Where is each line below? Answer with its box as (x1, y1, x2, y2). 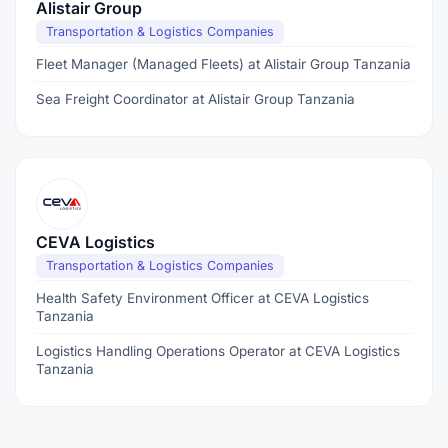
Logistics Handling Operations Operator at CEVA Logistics (36, 343, 400, 359)
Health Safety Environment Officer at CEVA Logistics (36, 290, 369, 306)
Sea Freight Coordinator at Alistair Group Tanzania (36, 91, 355, 107)
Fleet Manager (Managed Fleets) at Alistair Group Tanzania (36, 56, 411, 72)
